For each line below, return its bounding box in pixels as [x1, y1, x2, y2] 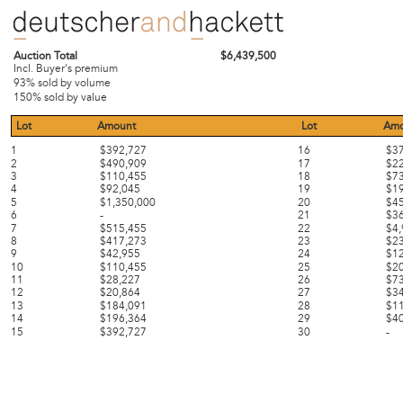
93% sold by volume [13, 76, 111, 89]
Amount [96, 119, 136, 132]
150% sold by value [13, 90, 107, 103]
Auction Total [13, 49, 77, 62]
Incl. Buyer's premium [13, 61, 118, 75]
